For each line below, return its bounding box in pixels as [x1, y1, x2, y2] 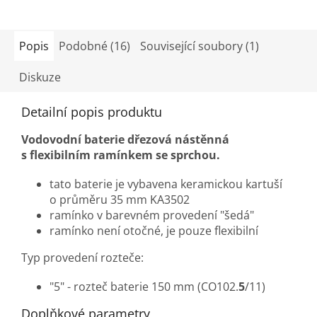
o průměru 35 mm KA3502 [50, 191, 190, 207]
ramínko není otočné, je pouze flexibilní [50, 222, 258, 238]
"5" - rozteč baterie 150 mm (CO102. [50, 278, 238, 294]
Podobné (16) [59, 38, 130, 54]
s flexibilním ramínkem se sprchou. [21, 146, 220, 163]
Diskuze [19, 69, 61, 85]
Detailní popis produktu [21, 103, 162, 120]
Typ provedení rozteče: [21, 249, 144, 265]
